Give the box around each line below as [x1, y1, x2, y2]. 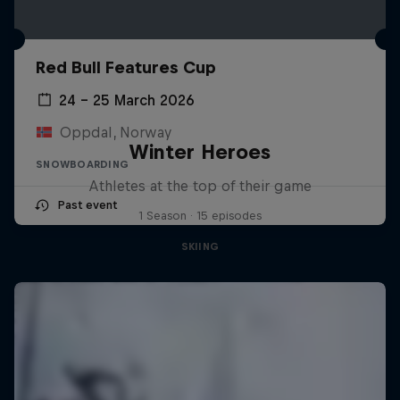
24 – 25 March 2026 [59, 91, 195, 108]
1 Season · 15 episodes [137, 208, 262, 222]
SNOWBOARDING [36, 158, 129, 170]
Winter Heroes [129, 139, 271, 163]
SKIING [180, 240, 220, 252]
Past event [57, 197, 117, 212]
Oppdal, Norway [59, 123, 171, 140]
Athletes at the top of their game [87, 177, 312, 194]
